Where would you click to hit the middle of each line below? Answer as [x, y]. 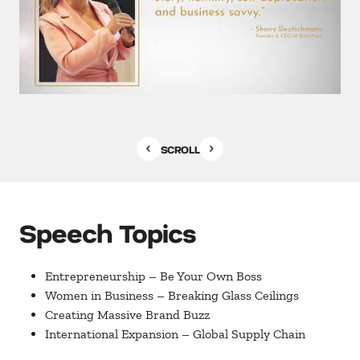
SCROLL [180, 149]
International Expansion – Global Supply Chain [175, 334]
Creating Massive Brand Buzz [127, 315]
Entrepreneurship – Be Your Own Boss [153, 276]
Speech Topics [108, 232]
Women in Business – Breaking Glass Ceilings [172, 295]
